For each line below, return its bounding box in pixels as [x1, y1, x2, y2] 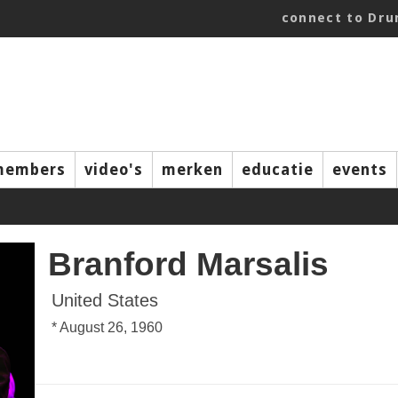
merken [162, 161, 223, 179]
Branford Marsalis [48, 245, 329, 283]
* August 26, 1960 [52, 320, 163, 335]
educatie [242, 161, 314, 179]
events [332, 161, 387, 179]
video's [84, 161, 143, 179]
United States [52, 291, 158, 310]
